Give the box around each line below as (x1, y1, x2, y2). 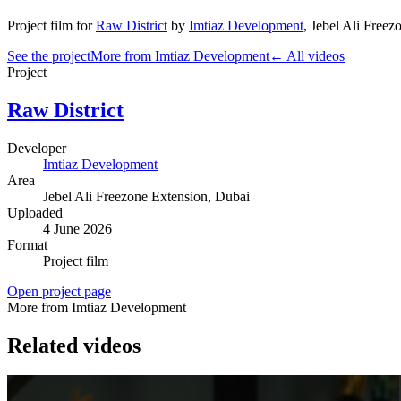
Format (7, 236, 47, 252)
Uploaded (7, 204, 63, 220)
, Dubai (208, 188, 250, 204)
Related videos (7, 333, 141, 357)
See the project (7, 47, 90, 64)
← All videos (269, 47, 345, 64)
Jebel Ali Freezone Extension (43, 188, 208, 204)
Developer (7, 140, 66, 156)
